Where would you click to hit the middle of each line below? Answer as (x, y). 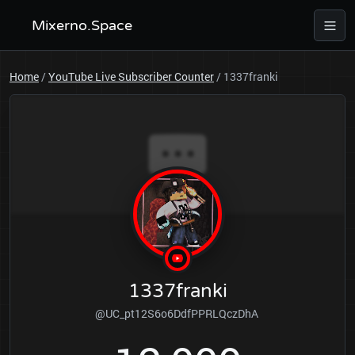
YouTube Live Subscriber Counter (131, 76)
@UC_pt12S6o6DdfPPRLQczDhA (177, 313)
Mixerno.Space (82, 25)
